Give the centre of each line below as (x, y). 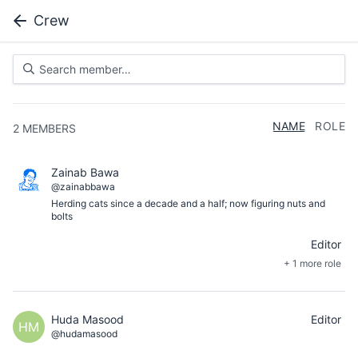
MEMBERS (49, 128)
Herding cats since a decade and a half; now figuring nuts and (188, 203)
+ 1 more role (312, 263)
